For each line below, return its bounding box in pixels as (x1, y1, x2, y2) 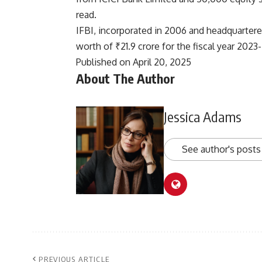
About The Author (76, 70, 175, 87)
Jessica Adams (164, 108, 242, 126)
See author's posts (182, 143, 261, 156)
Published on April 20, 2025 (76, 56, 191, 68)
